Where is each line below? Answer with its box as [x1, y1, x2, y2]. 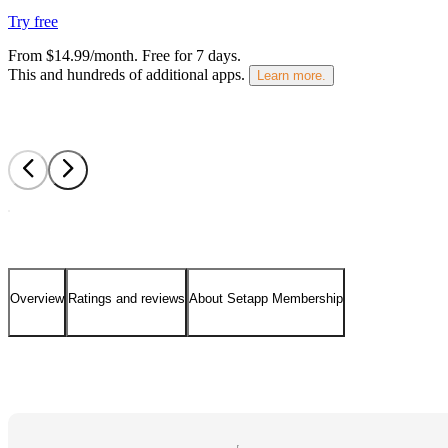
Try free [8, 12, 58, 30]
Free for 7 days [142, 46, 237, 64]
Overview [10, 291, 64, 307]
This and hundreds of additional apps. [8, 65, 245, 83]
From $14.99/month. [8, 46, 138, 64]
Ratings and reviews [68, 291, 185, 307]
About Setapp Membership [189, 291, 343, 307]
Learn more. [257, 67, 326, 83]
